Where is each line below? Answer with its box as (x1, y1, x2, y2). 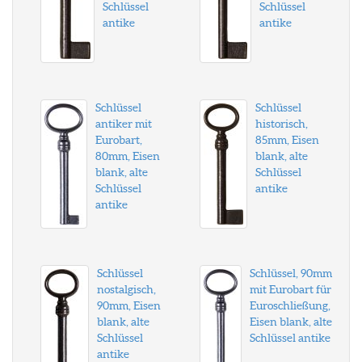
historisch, (255, 117, 308, 130)
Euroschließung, (249, 299, 330, 312)
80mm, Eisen (95, 149, 160, 162)
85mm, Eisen (255, 133, 319, 146)
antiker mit (95, 117, 152, 130)
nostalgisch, (97, 283, 156, 296)
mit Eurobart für (249, 283, 331, 296)
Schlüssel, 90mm (249, 267, 332, 280)
